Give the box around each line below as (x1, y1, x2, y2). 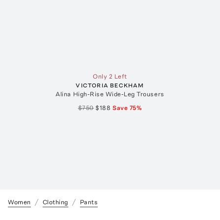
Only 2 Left (93, 73, 127, 81)
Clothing (42, 198, 68, 206)
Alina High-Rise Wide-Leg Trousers (55, 90, 165, 98)
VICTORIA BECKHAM (76, 82, 144, 89)
